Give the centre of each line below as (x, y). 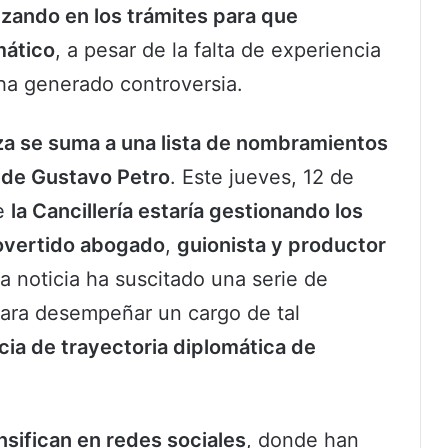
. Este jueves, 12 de (262, 177)
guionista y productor (281, 245)
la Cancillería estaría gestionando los (187, 211)
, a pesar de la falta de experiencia (218, 50)
